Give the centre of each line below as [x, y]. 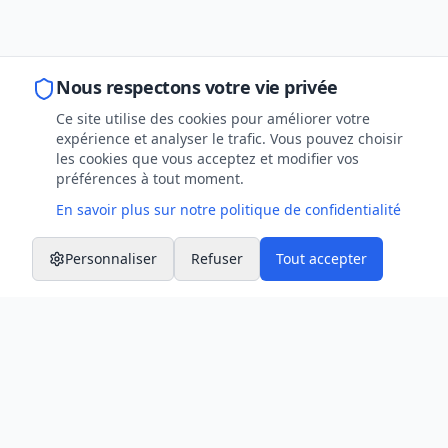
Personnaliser [111, 258]
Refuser [217, 258]
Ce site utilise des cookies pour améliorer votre [213, 118]
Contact [53, 422]
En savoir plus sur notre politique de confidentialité [228, 209]
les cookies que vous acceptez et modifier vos [207, 158]
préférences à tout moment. [150, 178]
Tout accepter [321, 258]
